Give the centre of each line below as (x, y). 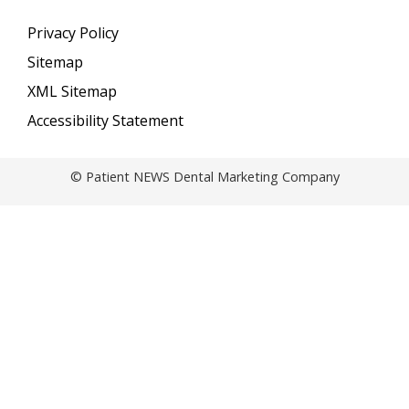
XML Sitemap (72, 92)
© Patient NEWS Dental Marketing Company (204, 177)
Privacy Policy (73, 33)
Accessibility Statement (105, 121)
